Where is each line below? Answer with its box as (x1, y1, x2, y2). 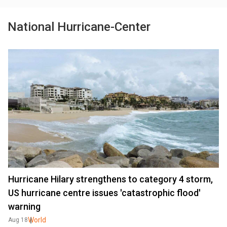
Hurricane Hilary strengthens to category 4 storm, (8, 174, 213, 184)
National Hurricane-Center (8, 20, 150, 34)
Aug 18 (8, 216, 28, 223)
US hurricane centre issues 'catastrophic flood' (8, 187, 201, 198)
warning (8, 201, 41, 212)
